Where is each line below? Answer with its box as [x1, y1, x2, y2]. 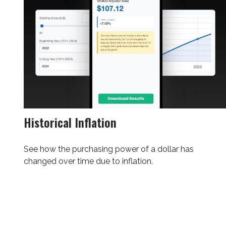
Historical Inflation [23, 112, 117, 131]
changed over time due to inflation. [23, 156, 153, 166]
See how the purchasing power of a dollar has [23, 144, 194, 154]
